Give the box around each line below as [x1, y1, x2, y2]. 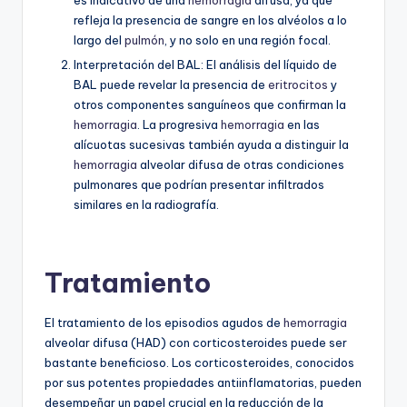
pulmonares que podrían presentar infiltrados [74, 176, 324, 192]
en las [284, 116, 320, 132]
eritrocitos [268, 76, 328, 92]
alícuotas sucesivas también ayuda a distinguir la [74, 136, 349, 152]
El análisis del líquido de [203, 56, 337, 72]
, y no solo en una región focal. [164, 32, 331, 47]
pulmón [124, 32, 164, 47]
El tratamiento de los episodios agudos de [45, 314, 283, 330]
